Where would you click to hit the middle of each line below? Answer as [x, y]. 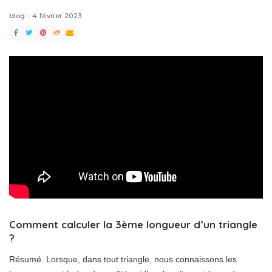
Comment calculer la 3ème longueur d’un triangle [133, 225]
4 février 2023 [57, 15]
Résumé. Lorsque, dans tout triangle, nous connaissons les [123, 260]
